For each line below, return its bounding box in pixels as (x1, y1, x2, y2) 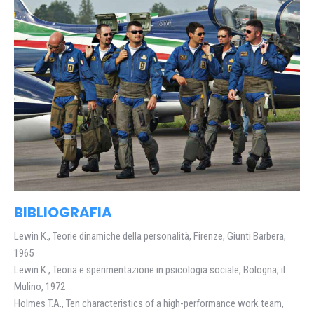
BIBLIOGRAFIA (14, 202, 112, 222)
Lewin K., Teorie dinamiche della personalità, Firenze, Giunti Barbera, (14, 229, 286, 243)
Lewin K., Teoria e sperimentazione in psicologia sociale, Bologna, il (14, 263, 285, 276)
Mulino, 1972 (14, 280, 65, 293)
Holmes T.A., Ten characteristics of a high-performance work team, (14, 296, 284, 310)
